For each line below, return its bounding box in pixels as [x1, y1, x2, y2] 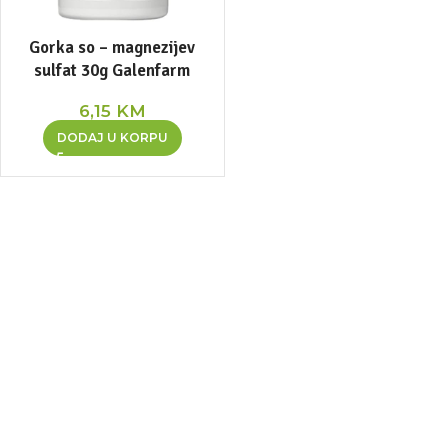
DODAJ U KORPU [56, 129, 168, 145]
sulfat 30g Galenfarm [34, 59, 191, 81]
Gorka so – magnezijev [29, 36, 196, 58]
